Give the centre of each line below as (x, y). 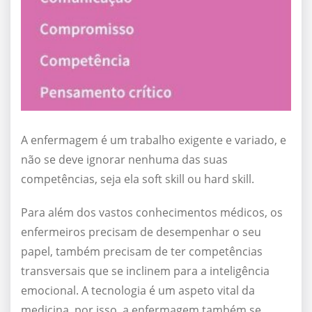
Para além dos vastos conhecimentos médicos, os (152, 213)
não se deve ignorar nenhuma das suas (124, 160)
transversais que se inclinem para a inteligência (145, 271)
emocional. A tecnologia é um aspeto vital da (138, 291)
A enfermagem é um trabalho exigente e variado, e (154, 140)
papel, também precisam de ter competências (142, 252)
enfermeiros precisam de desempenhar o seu (141, 232)
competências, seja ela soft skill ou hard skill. (138, 179)
